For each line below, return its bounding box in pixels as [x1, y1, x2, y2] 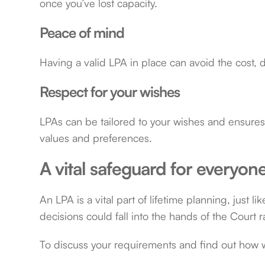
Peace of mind [40, 24, 125, 42]
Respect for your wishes [40, 83, 180, 101]
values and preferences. [40, 131, 153, 145]
